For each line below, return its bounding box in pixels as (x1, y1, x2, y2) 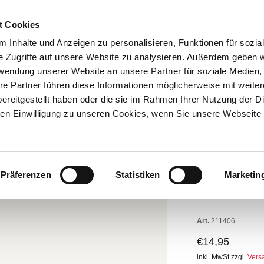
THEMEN (73, 50, 110, 60)
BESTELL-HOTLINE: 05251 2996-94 (64, 11, 200, 20)
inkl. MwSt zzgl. (197, 253, 248, 261)
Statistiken (115, 169, 160, 180)
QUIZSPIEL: (197, 162, 246, 172)
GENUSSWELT (135, 50, 195, 60)
